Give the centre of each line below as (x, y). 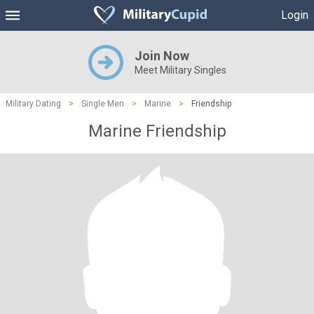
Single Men (103, 104)
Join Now (162, 56)
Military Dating (33, 104)
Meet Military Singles (180, 70)
